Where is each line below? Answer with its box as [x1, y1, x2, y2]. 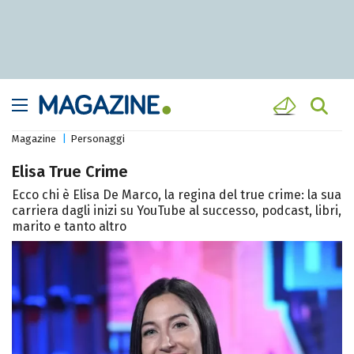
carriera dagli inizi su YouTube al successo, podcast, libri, [12, 203, 341, 219]
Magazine [12, 133, 56, 145]
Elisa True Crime [12, 162, 128, 182]
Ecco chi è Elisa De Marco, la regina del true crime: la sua [12, 187, 341, 203]
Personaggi [70, 133, 125, 145]
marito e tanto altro [12, 219, 126, 235]
